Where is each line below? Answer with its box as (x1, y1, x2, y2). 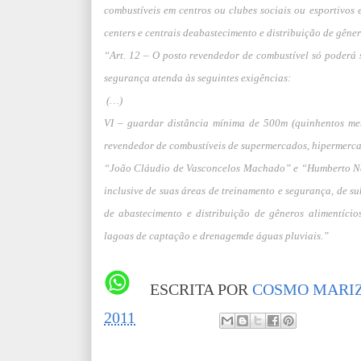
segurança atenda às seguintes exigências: (104, 72, 291, 84)
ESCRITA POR (150, 280, 252, 298)
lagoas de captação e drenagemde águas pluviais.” (104, 230, 329, 242)
